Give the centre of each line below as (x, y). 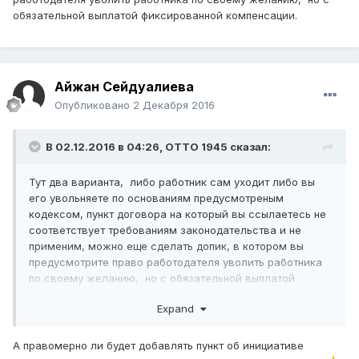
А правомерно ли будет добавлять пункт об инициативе (158, 345)
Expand (178, 308)
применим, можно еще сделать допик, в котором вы (166, 246)
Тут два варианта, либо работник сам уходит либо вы (172, 182)
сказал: (249, 147)
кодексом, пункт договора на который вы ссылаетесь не (177, 214)
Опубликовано (94, 105)
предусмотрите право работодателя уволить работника (175, 262)
